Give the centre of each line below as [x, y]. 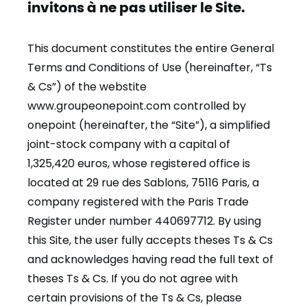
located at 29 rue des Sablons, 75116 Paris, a [143, 183]
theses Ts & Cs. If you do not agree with [133, 279]
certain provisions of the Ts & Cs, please [135, 298]
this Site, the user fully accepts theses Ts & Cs [150, 240]
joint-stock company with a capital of [129, 144]
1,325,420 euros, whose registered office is [139, 163]
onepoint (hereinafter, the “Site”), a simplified [149, 125]
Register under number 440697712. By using [144, 221]
